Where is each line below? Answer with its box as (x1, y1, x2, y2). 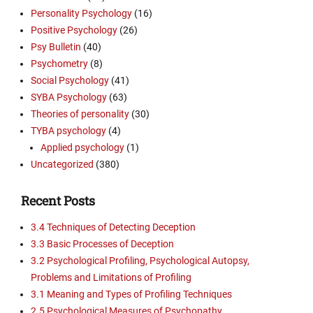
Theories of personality (31, 108, 129, 120)
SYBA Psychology (31, 92, 107, 103)
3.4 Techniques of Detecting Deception (31, 221, 196, 233)
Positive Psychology (31, 24, 117, 36)
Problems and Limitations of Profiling (31, 272, 191, 284)
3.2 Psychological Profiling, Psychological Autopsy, (31, 255, 249, 267)
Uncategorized (31, 159, 94, 170)
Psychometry (31, 58, 88, 70)
